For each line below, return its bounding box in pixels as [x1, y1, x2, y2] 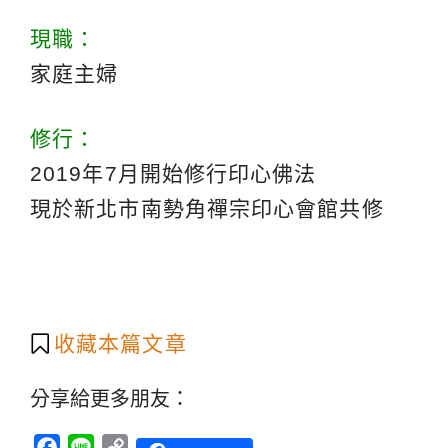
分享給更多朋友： [30, 388, 190, 411]
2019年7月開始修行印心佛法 [30, 162, 317, 186]
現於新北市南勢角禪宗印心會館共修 [30, 197, 384, 221]
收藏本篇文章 [54, 332, 187, 356]
